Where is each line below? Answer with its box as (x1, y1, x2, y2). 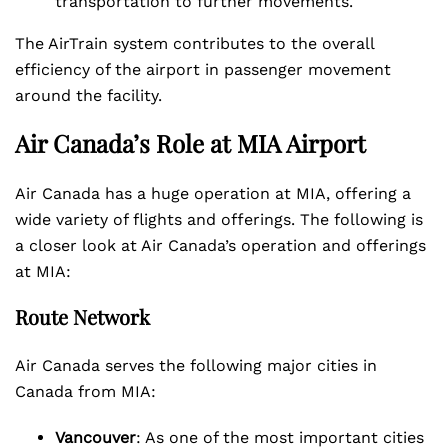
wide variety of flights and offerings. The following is (15, 210, 423, 229)
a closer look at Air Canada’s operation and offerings (15, 236, 426, 255)
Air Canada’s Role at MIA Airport (15, 127, 366, 159)
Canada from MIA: (15, 382, 156, 401)
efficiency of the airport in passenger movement (15, 60, 391, 79)
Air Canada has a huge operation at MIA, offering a (15, 184, 411, 203)
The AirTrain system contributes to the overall (15, 34, 374, 53)
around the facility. (15, 86, 162, 105)
